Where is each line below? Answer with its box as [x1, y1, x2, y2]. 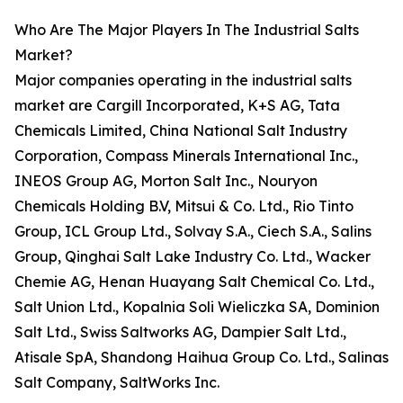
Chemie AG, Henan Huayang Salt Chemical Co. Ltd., [14, 273, 374, 291]
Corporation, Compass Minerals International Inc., [14, 147, 358, 166]
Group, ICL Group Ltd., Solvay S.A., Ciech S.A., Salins [14, 222, 372, 241]
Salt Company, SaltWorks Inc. [14, 373, 219, 392]
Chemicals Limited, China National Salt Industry [14, 121, 347, 140]
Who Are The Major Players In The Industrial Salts [14, 21, 359, 40]
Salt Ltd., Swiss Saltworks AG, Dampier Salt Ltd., [14, 323, 346, 342]
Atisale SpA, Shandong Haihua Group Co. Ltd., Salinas [14, 348, 389, 367]
